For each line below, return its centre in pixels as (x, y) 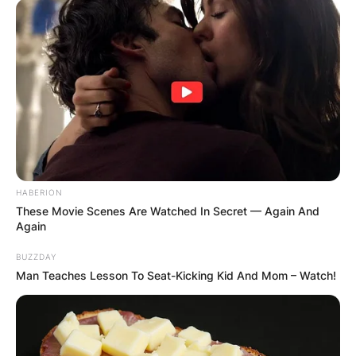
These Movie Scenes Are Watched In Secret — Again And (168, 211)
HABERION (39, 193)
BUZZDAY (36, 257)
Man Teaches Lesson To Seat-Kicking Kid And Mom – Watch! (176, 276)
